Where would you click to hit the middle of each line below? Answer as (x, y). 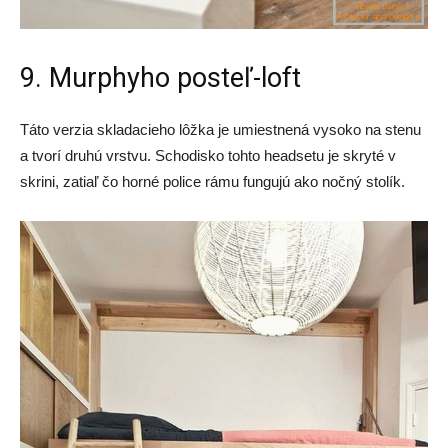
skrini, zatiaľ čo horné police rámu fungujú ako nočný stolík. (212, 181)
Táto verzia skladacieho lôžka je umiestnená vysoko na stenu (220, 129)
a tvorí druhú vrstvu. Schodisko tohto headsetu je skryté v (208, 155)
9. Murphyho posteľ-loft (160, 77)
